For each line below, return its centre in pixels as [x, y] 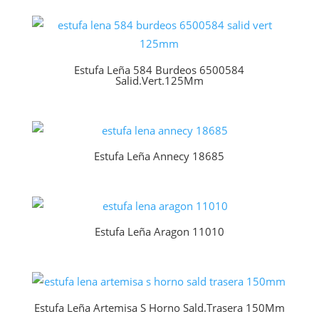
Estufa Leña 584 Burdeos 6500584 [159, 69]
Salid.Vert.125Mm [159, 80]
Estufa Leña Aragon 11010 [159, 232]
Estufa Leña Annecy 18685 [159, 156]
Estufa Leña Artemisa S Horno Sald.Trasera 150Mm [159, 307]
